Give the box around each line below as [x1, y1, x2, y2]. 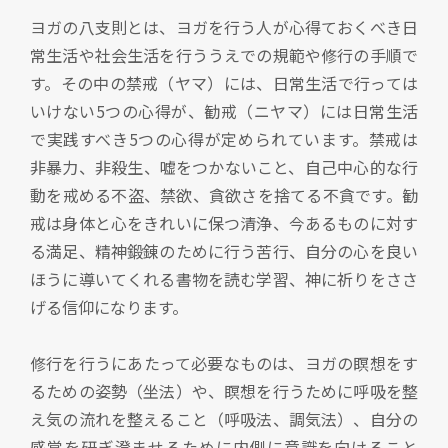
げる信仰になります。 [30, 295, 188, 320]
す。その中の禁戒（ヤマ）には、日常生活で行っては [30, 71, 418, 96]
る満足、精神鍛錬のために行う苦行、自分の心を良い [30, 239, 418, 264]
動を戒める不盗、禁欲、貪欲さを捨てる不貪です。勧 [30, 183, 418, 208]
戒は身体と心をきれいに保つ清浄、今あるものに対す [30, 211, 418, 236]
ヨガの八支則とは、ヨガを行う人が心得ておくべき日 [30, 15, 418, 40]
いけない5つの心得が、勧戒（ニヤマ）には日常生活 [30, 99, 418, 124]
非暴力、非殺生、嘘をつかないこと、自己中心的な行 [30, 155, 418, 180]
